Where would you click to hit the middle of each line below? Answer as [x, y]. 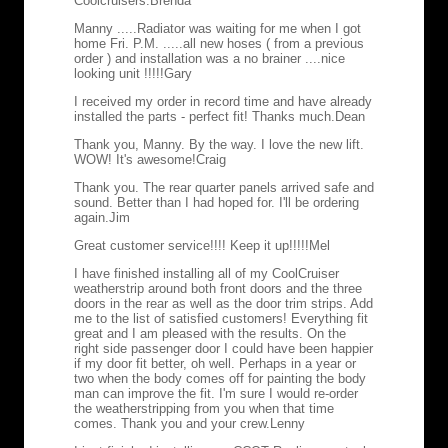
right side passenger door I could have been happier [223, 348]
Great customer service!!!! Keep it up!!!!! [191, 245]
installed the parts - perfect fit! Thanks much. [204, 116]
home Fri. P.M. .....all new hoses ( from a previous [219, 43]
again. [91, 217]
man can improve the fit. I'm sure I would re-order [216, 393]
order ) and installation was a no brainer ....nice [209, 58]
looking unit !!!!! [119, 73]
